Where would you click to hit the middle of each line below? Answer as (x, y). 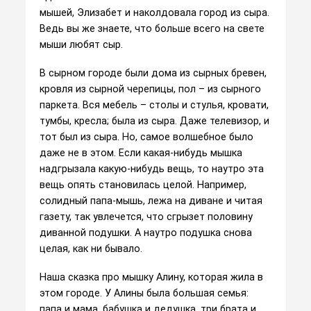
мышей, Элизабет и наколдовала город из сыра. (154, 12)
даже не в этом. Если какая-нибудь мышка (141, 152)
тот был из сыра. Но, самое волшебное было (146, 136)
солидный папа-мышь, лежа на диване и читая (151, 200)
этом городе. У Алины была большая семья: (144, 293)
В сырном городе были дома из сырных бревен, (153, 73)
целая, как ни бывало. (91, 248)
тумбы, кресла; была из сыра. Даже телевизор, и (154, 120)
